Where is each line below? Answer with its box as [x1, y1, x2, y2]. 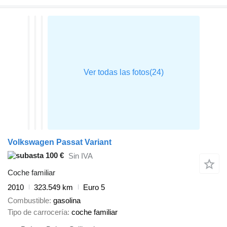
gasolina [53, 196, 81, 205]
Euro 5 [83, 182, 105, 192]
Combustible [8, 196, 49, 205]
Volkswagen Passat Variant [8, 137, 111, 146]
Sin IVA [68, 152, 93, 161]
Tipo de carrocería [8, 208, 67, 217]
